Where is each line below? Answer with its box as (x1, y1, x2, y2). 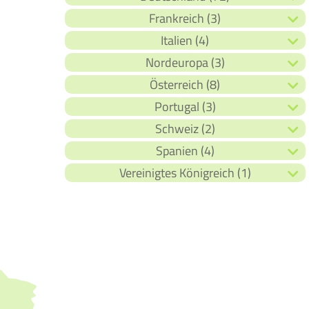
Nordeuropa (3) (145, 53, 225, 72)
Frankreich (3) (149, 9, 221, 28)
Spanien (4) (155, 141, 215, 161)
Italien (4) (161, 31, 210, 50)
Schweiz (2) (154, 119, 215, 139)
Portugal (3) (154, 97, 216, 117)
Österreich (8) (150, 75, 221, 94)
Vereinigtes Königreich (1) (119, 163, 251, 183)
